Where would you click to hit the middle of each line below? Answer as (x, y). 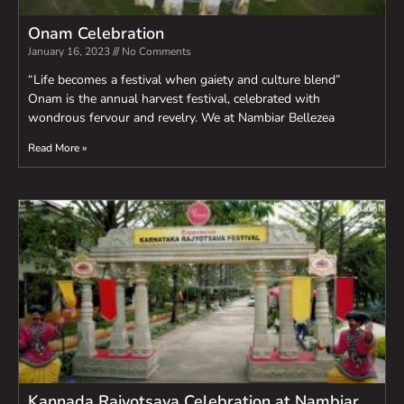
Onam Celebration (96, 34)
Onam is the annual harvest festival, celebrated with (174, 99)
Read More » (57, 148)
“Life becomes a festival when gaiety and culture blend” (184, 80)
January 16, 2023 (70, 52)
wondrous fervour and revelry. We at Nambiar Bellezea (181, 118)
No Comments (155, 52)
